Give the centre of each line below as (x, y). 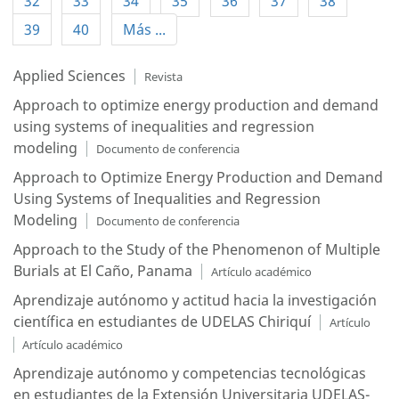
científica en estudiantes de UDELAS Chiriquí (162, 322)
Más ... (144, 29)
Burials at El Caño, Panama (103, 271)
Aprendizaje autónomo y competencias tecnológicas (190, 373)
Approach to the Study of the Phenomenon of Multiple (197, 249)
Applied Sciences (69, 76)
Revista (163, 77)
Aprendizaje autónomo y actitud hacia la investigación (195, 300)
